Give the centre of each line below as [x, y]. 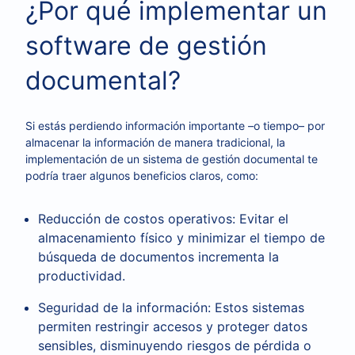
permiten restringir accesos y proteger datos [173, 326]
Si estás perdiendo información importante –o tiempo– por [175, 126]
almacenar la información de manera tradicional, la [155, 142]
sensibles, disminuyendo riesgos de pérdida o [175, 345]
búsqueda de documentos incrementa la [158, 257]
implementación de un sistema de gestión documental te [172, 159]
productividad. [82, 276]
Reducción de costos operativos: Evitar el [163, 219]
